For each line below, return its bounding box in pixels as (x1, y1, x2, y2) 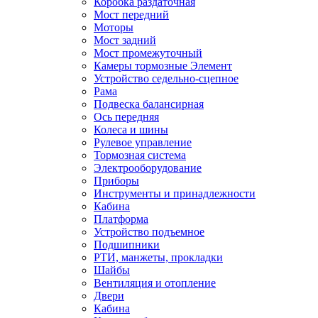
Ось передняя (94, 111, 159, 123)
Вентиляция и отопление (94, 277, 216, 289)
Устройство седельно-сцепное (94, 72, 238, 84)
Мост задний (94, 34, 156, 46)
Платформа (94, 213, 148, 225)
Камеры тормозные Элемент (94, 60, 232, 72)
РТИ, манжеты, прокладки (94, 251, 223, 263)
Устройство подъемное (94, 226, 204, 238)
